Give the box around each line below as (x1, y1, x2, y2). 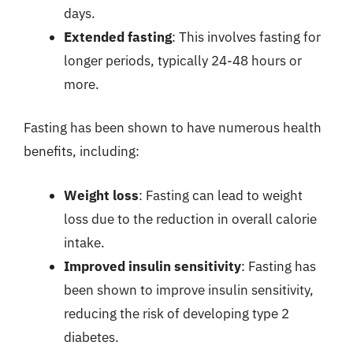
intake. (64, 233, 105, 251)
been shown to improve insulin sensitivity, (64, 281, 314, 299)
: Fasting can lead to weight (139, 186, 303, 204)
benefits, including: (24, 143, 139, 160)
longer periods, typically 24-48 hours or (64, 51, 302, 69)
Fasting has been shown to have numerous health (24, 119, 321, 136)
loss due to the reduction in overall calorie (64, 210, 317, 228)
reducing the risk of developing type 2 (64, 304, 289, 322)
